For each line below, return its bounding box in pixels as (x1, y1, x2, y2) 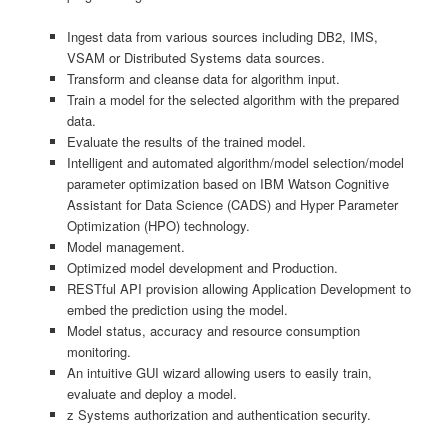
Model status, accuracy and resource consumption (66, 320, 360, 340)
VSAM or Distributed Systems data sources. (66, 47, 325, 67)
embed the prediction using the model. (66, 299, 288, 319)
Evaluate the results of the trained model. (66, 131, 306, 151)
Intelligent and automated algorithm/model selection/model (66, 152, 404, 172)
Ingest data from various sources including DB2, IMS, (66, 26, 378, 46)
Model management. (66, 236, 185, 256)
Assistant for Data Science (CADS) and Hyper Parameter (66, 194, 398, 214)
